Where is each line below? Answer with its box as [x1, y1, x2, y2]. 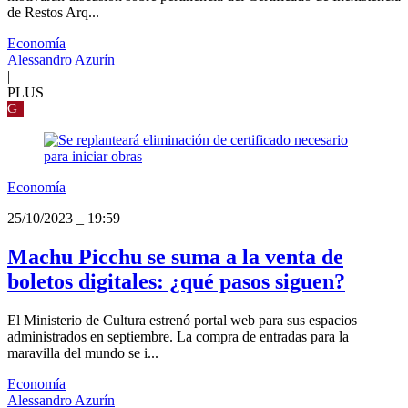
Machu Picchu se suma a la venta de [7, 244, 343, 269]
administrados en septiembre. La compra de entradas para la [7, 328, 349, 344]
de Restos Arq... [7, 4, 99, 20]
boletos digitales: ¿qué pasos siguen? [7, 269, 345, 293]
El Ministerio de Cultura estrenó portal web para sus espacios [7, 311, 357, 328]
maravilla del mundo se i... [7, 344, 158, 361]
